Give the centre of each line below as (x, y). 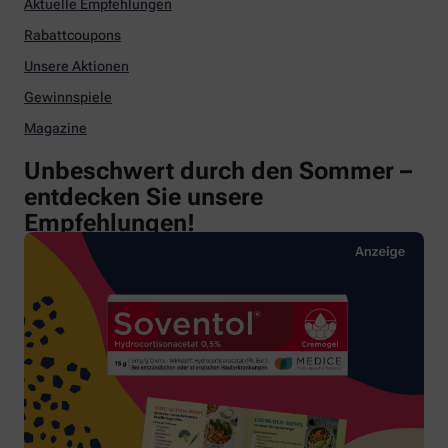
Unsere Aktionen (76, 66)
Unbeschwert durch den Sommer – (218, 171)
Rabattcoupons (72, 35)
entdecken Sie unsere (143, 197)
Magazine (55, 128)
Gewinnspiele (68, 97)
